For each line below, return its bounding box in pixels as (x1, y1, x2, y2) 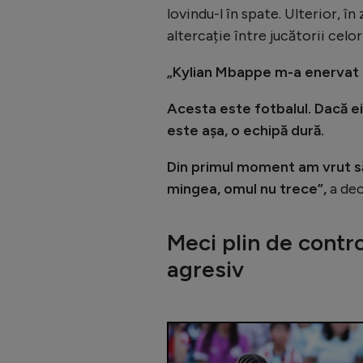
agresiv (167, 254, 244, 283)
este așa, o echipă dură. (167, 121, 324, 139)
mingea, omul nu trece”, (167, 179, 330, 198)
